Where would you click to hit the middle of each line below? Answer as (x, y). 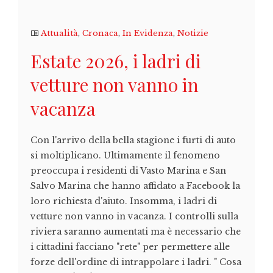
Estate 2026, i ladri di (116, 61)
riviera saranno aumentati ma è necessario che (136, 232)
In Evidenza (148, 34)
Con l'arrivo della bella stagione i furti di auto (133, 140)
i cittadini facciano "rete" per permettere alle (130, 247)
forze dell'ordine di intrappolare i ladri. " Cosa (136, 262)
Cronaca (100, 34)
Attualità (59, 34)
